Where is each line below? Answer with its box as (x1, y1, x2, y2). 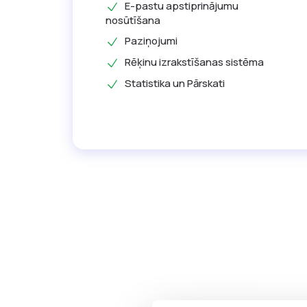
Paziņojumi (125, 34, 177, 49)
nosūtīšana (106, 13, 160, 28)
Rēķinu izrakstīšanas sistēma (125, 55, 264, 70)
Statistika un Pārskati (125, 76, 225, 90)
